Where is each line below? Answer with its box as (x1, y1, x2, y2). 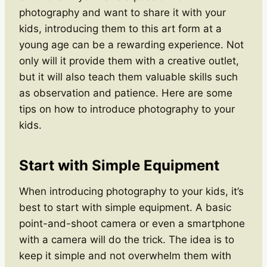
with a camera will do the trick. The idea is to (19, 233, 234, 246)
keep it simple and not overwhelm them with (19, 249, 231, 262)
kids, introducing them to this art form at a (19, 22, 222, 35)
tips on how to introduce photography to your (19, 103, 235, 115)
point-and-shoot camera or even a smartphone (19, 217, 245, 229)
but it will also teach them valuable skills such (19, 70, 238, 83)
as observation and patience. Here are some (19, 86, 232, 99)
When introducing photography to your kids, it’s (19, 185, 244, 197)
